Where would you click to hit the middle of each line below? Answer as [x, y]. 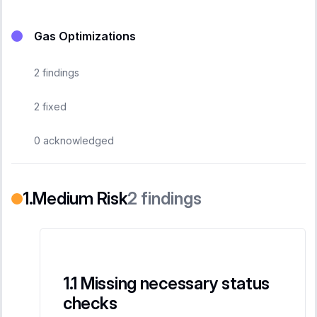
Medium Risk [80, 198]
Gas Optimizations [85, 36]
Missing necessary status [175, 283]
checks [90, 303]
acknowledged [77, 140]
